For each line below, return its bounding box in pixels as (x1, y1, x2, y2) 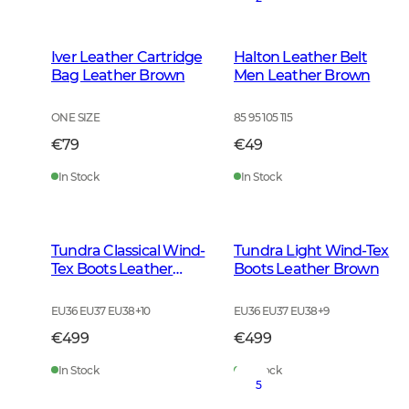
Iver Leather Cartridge (51, 48, 203, 67)
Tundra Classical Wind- (51, 242, 205, 260)
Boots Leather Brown (234, 260, 379, 278)
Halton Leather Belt (234, 48, 367, 67)
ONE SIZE (51, 110, 100, 125)
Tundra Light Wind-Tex (234, 242, 390, 260)
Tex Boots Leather (51, 260, 173, 278)
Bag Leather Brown (51, 67, 185, 85)
